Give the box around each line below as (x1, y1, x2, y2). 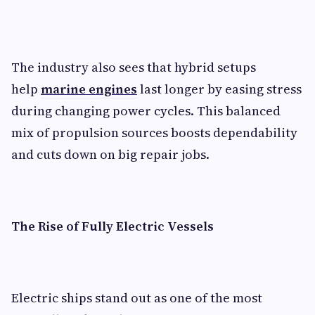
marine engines (41, 80, 137, 98)
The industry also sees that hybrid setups (11, 58, 256, 76)
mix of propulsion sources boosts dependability (11, 124, 297, 141)
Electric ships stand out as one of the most (11, 289, 262, 307)
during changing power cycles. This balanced (11, 102, 281, 120)
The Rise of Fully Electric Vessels (11, 217, 214, 235)
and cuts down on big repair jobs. (11, 146, 212, 163)
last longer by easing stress (137, 80, 302, 98)
